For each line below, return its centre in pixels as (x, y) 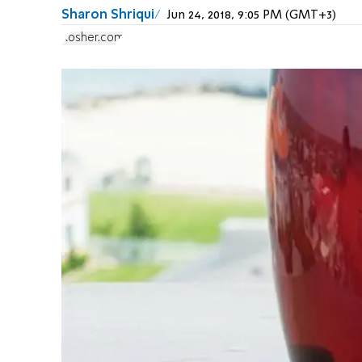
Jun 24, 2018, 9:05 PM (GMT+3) (252, 15)
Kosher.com (93, 38)
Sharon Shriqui (108, 15)
